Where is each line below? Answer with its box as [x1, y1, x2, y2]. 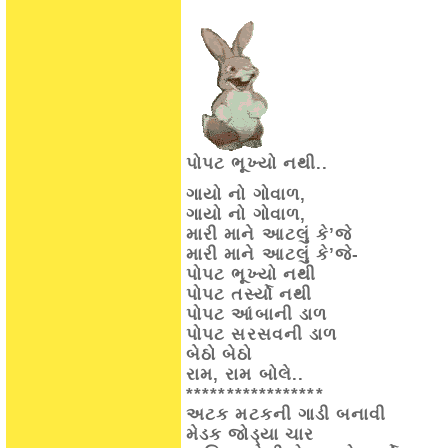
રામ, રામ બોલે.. [186, 365, 305, 384]
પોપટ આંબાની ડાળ [186, 305, 327, 324]
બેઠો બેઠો [186, 345, 253, 364]
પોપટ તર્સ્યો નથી [186, 285, 312, 304]
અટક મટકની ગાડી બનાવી [186, 405, 387, 424]
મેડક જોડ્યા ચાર [186, 425, 314, 444]
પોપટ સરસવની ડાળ [186, 325, 338, 344]
